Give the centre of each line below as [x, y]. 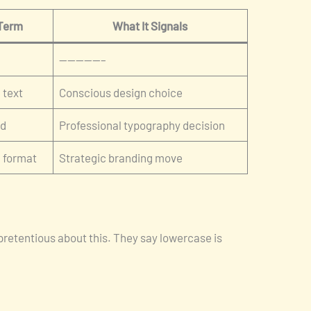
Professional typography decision [142, 125]
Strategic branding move [121, 158]
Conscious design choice [121, 93]
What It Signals [150, 26]
